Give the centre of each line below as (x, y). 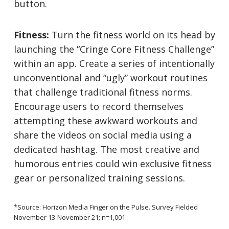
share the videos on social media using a (103, 135)
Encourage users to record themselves (99, 107)
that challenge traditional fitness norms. (103, 92)
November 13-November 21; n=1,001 (70, 217)
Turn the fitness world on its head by (132, 35)
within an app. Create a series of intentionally (114, 64)
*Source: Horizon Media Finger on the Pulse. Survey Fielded (106, 207)
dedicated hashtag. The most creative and (107, 150)
